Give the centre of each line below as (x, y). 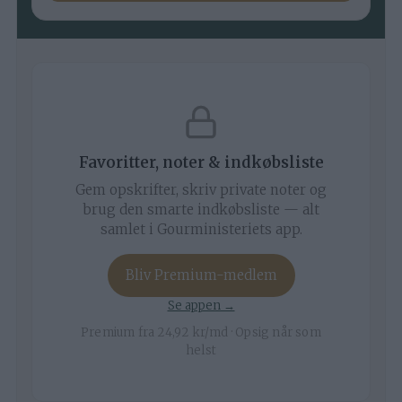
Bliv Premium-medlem (201, 275)
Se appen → (201, 305)
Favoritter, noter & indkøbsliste (201, 162)
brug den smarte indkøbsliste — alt (201, 209)
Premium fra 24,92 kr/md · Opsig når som (201, 332)
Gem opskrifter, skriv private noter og (201, 189)
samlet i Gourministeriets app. (201, 229)
